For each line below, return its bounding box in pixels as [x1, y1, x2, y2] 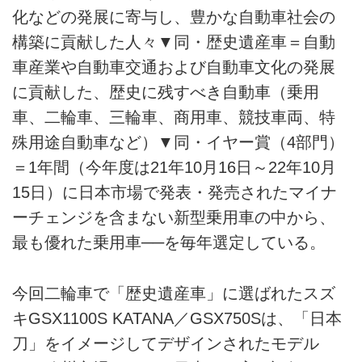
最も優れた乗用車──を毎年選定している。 [12, 234, 326, 252]
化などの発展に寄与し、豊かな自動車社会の [12, 8, 335, 27]
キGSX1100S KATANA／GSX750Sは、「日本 [12, 309, 342, 327]
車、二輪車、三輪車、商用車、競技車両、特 [12, 108, 335, 127]
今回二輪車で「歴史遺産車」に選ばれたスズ [12, 284, 335, 302]
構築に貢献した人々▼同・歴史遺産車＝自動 [12, 33, 335, 52]
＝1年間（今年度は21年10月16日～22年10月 [12, 158, 336, 177]
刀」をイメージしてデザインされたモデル [12, 334, 319, 352]
